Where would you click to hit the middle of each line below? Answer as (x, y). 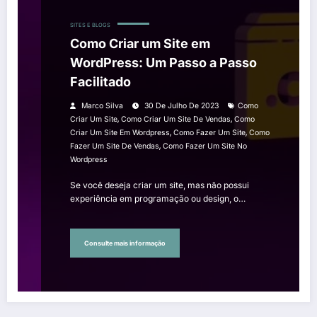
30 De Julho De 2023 (181, 106)
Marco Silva (102, 106)
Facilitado (100, 82)
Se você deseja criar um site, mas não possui (160, 185)
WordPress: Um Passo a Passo (163, 63)
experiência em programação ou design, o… (158, 199)
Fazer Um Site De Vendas (115, 146)
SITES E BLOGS (90, 25)
